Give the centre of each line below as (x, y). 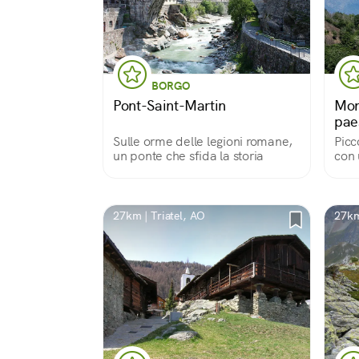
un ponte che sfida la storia (188, 156)
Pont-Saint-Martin (170, 105)
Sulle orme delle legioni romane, (203, 141)
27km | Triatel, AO (159, 216)
